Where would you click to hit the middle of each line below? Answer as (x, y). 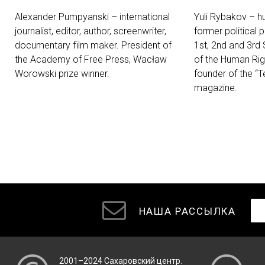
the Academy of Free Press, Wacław (91, 59)
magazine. (216, 88)
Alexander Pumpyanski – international (92, 17)
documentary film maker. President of (93, 45)
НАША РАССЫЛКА (189, 211)
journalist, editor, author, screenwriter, (91, 31)
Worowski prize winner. (62, 74)
